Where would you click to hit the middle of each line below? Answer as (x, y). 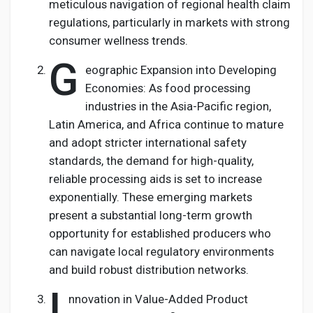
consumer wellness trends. (118, 41)
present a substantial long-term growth (151, 215)
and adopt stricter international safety (148, 143)
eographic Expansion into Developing (181, 70)
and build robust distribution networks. (149, 270)
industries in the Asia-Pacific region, (178, 106)
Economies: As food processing (168, 88)
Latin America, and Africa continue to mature (166, 124)
